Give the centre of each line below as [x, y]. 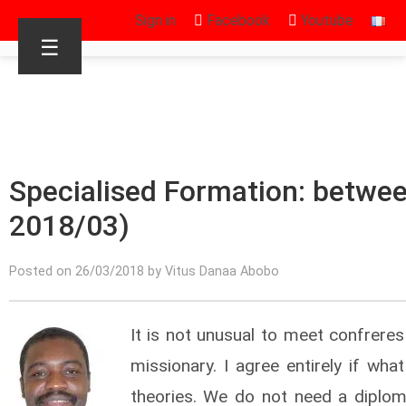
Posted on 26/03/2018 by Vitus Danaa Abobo [144, 271]
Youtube [325, 20]
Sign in [155, 20]
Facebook [237, 20]
